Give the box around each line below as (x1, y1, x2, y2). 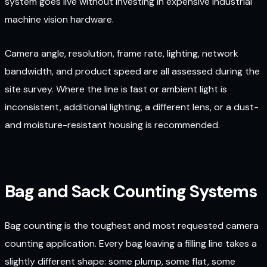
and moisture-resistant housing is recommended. (5, 118, 220, 131)
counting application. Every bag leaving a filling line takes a (5, 237, 257, 250)
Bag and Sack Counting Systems (5, 179, 257, 203)
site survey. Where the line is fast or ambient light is (5, 82, 227, 95)
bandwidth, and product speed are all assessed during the (5, 64, 260, 77)
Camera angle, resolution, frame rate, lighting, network (5, 46, 238, 60)
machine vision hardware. (5, 13, 114, 26)
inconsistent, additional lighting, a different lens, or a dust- (5, 100, 259, 113)
